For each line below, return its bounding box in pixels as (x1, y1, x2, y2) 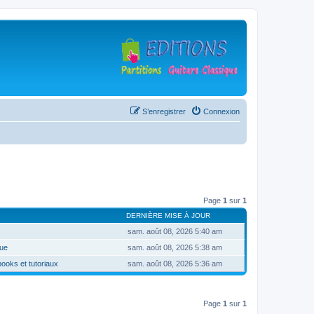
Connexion (203, 107, 240, 116)
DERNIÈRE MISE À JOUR (126, 211, 210, 219)
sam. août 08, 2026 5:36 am (128, 259, 222, 268)
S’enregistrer (142, 107, 186, 116)
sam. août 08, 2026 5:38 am (128, 243, 222, 252)
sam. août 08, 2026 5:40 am (128, 226, 222, 235)
